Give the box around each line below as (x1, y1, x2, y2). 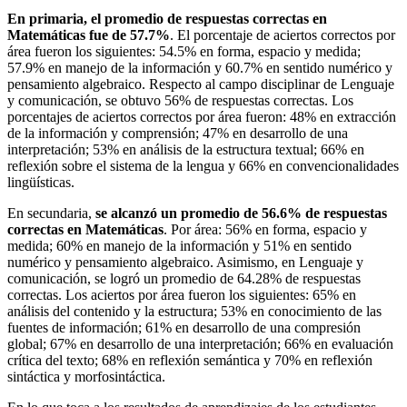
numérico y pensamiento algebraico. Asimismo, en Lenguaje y (7, 253, 363, 270)
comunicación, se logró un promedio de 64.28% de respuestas (7, 270, 361, 286)
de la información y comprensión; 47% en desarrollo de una (7, 124, 348, 141)
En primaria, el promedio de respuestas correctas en (7, 10, 327, 26)
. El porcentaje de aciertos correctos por (170, 26, 395, 43)
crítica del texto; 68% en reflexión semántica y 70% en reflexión (7, 352, 372, 368)
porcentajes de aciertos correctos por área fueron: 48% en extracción (7, 108, 396, 124)
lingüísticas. (7, 174, 74, 190)
